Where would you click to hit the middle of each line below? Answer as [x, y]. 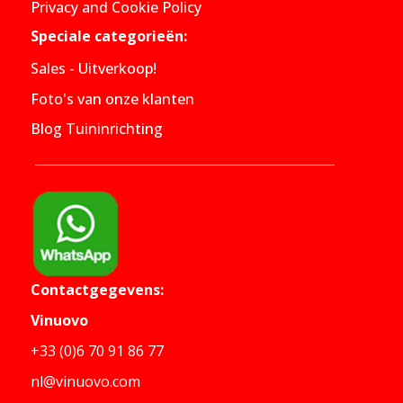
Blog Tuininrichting [97, 129]
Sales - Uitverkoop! [94, 68]
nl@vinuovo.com [85, 382]
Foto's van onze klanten [112, 99]
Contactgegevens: [97, 290]
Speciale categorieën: [109, 36]
